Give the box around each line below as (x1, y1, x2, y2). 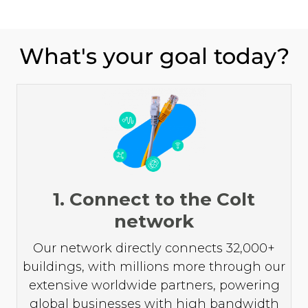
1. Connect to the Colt (53, 188, 255, 211)
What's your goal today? (19, 43, 289, 69)
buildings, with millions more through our (23, 259, 285, 275)
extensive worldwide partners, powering (28, 278, 280, 294)
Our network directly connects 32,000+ (33, 241, 275, 256)
